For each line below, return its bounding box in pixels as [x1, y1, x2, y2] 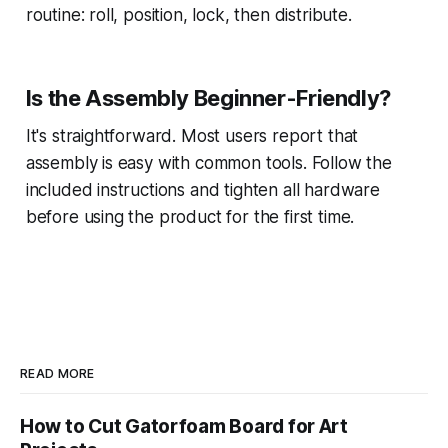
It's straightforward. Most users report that [25, 125, 359, 146]
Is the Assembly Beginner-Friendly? [25, 84, 391, 111]
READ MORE [20, 366, 95, 382]
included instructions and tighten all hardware [25, 179, 380, 200]
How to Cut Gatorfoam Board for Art [20, 415, 348, 439]
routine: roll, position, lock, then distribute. [25, 4, 352, 25]
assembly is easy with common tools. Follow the [25, 152, 392, 173]
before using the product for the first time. [25, 206, 355, 227]
